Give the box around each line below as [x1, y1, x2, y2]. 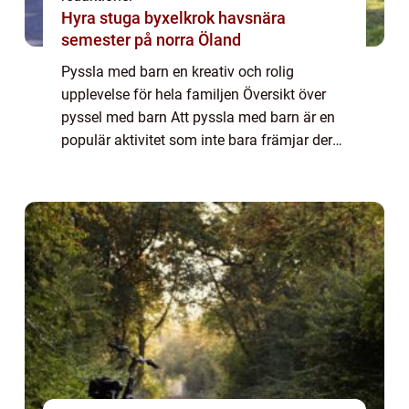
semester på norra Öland [61, 29, 241, 49]
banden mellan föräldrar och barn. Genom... [61, 176, 341, 194]
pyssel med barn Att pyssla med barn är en [61, 108, 335, 126]
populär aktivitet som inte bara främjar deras [61, 131, 348, 149]
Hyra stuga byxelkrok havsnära [61, 7, 218, 27]
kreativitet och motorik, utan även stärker [61, 153, 322, 172]
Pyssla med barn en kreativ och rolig [61, 62, 294, 80]
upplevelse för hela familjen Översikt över [61, 85, 326, 103]
